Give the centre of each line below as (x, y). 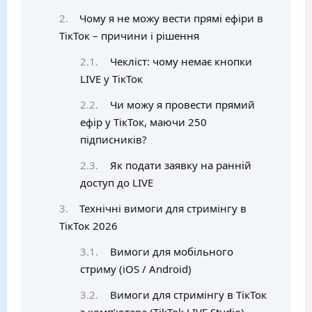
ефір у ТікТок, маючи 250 (143, 122)
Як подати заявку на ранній (180, 165)
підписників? (114, 139)
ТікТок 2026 (88, 226)
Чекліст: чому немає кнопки (181, 61)
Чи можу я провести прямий (182, 104)
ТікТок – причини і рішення (129, 36)
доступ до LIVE (117, 182)
